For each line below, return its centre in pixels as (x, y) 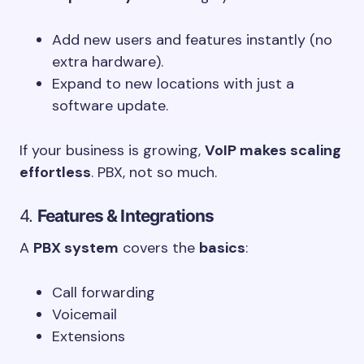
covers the (159, 248)
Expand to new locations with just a (173, 84)
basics (222, 248)
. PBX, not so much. (154, 172)
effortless (55, 172)
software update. (110, 106)
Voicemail (84, 314)
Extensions (89, 336)
